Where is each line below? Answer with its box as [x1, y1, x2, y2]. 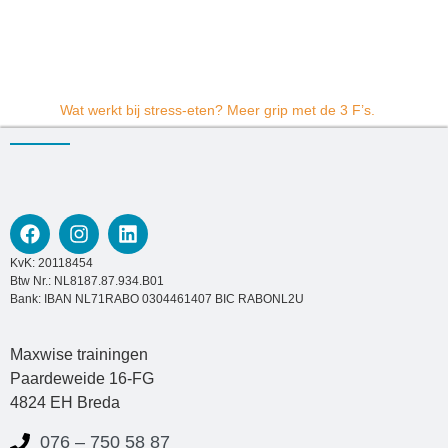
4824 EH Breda [10, 393, 120, 411]
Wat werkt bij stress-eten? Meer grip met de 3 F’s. [60, 102, 375, 119]
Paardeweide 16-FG [10, 369, 154, 387]
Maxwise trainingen [10, 345, 148, 363]
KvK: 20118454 [10, 256, 93, 271]
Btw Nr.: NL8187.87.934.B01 [10, 274, 164, 289]
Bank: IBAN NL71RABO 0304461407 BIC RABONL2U [10, 292, 304, 307]
